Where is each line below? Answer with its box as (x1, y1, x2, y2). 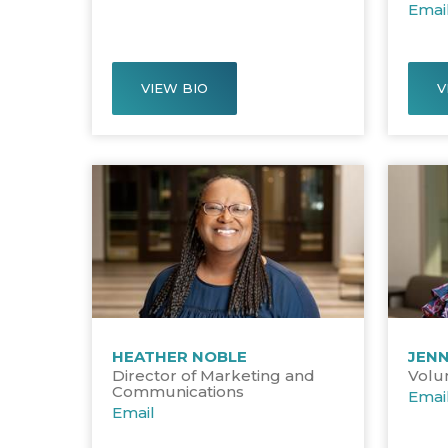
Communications (112, 381, 245, 401)
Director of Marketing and (112, 365, 316, 385)
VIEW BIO (141, 79, 209, 96)
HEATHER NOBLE (112, 346, 248, 366)
